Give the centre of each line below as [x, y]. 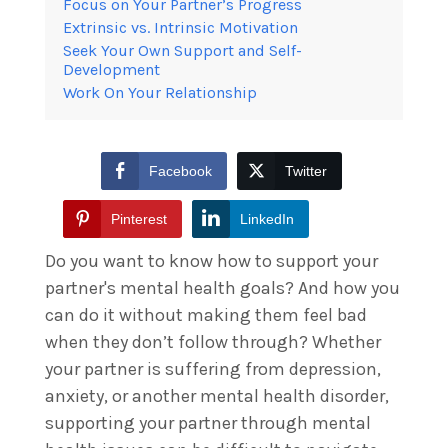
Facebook [180, 170]
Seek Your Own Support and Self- [182, 50]
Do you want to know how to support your [211, 260]
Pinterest [139, 218]
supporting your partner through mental [208, 422]
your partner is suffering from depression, [213, 368]
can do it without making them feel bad [206, 314]
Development [111, 69]
